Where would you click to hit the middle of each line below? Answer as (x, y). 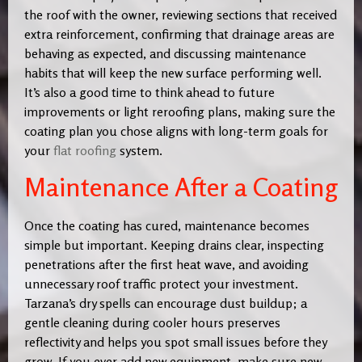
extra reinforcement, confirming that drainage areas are (179, 34)
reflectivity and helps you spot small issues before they (175, 341)
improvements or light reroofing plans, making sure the (180, 112)
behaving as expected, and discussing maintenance (165, 54)
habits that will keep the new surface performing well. (173, 73)
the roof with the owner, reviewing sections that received (181, 15)
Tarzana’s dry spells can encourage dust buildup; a (166, 303)
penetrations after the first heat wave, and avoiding (166, 264)
